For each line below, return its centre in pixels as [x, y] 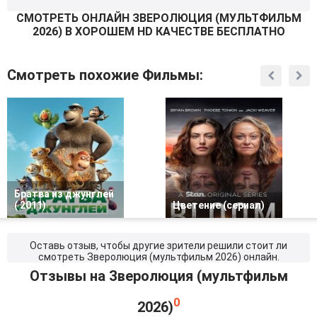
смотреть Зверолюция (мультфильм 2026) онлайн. [158, 257]
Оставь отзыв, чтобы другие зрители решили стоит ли [158, 246]
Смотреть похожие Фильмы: [105, 75]
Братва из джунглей [64, 194]
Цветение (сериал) [219, 205]
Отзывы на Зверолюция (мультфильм [158, 276]
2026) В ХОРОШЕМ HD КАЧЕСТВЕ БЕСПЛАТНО [158, 31]
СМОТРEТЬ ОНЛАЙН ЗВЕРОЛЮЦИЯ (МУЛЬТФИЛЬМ [158, 18]
